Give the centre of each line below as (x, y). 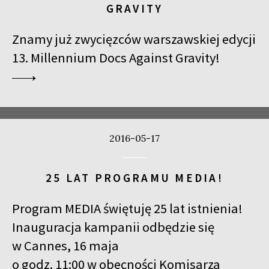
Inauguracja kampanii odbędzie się (113, 227)
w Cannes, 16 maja (65, 245)
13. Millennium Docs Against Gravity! (116, 58)
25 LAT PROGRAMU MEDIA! (134, 177)
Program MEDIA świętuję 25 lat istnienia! (127, 208)
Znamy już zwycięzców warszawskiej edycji (134, 39)
